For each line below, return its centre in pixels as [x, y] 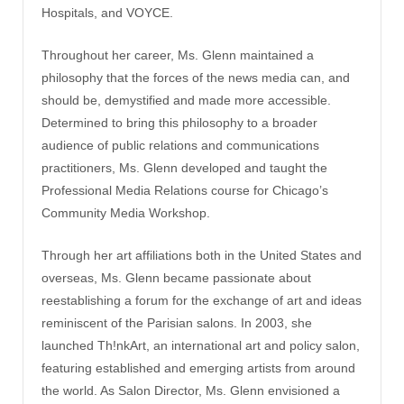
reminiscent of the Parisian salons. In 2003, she [177, 323]
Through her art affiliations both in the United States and [202, 256]
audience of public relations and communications [180, 145]
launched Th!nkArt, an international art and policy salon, [201, 346]
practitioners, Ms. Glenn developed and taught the [184, 167]
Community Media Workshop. [126, 212]
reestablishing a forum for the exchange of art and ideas [202, 301]
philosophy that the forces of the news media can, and [196, 77]
